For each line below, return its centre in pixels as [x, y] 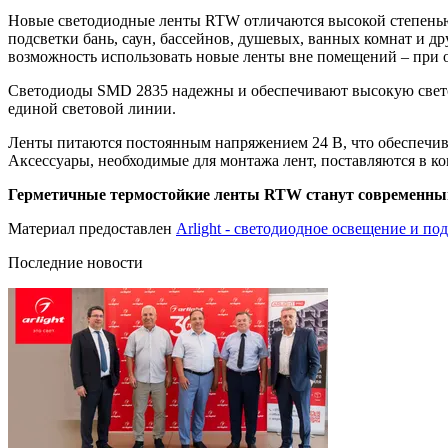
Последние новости [75, 262]
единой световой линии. [92, 108]
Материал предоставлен [92, 228]
